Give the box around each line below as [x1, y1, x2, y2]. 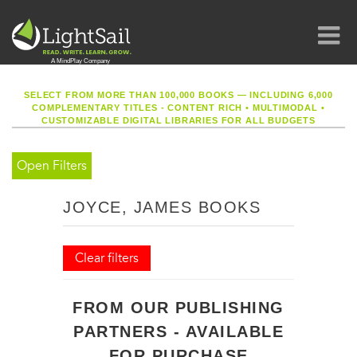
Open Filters [17, 158, 87, 174]
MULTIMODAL [249, 103, 321, 112]
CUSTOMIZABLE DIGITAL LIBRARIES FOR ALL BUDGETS [41, 116, 316, 125]
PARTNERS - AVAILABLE [73, 323, 284, 340]
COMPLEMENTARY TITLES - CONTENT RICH [32, 103, 246, 112]
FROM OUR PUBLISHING [73, 299, 284, 316]
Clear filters [75, 250, 139, 266]
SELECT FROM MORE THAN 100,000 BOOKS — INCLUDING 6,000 [24, 90, 333, 100]
